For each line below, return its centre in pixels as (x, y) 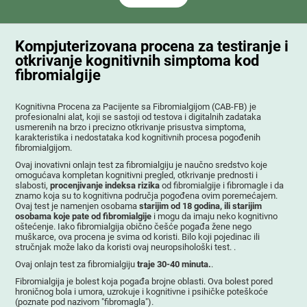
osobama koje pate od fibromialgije (84, 216)
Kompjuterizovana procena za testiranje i (152, 46)
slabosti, (33, 185)
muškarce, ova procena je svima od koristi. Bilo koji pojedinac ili (138, 236)
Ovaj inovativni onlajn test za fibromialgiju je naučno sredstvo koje (142, 164)
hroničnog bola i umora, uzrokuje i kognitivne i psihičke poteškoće (142, 291)
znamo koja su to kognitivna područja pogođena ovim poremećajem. (147, 195)
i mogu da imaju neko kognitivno (215, 216)
